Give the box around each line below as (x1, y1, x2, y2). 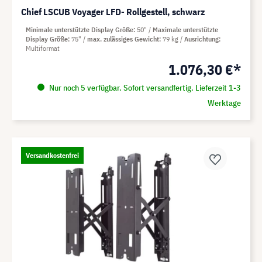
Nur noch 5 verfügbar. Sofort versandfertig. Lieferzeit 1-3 (47, 82, 241, 94)
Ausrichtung (184, 35, 219, 44)
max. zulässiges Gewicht (87, 35, 159, 44)
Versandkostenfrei (26, 151, 79, 160)
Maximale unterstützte (153, 25, 218, 35)
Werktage (207, 98, 241, 109)
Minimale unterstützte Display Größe (26, 25, 133, 35)
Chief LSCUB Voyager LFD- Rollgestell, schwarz (21, 6, 205, 18)
